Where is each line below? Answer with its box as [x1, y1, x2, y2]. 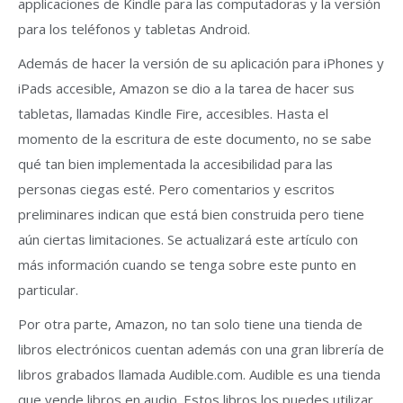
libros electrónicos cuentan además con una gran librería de [18, 340, 384, 358]
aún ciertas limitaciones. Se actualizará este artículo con [18, 230, 358, 248]
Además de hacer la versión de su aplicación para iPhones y [18, 54, 384, 72]
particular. [18, 281, 78, 299]
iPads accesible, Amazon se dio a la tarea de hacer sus [18, 79, 354, 97]
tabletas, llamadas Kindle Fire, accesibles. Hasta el [18, 104, 328, 122]
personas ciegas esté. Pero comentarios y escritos [18, 180, 335, 198]
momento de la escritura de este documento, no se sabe [18, 130, 372, 148]
